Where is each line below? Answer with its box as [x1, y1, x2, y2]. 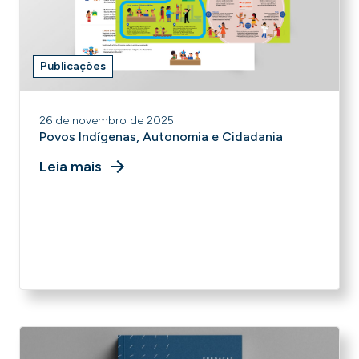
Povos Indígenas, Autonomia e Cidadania [39, 129, 283, 144]
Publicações [40, 59, 106, 73]
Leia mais [39, 158, 102, 175]
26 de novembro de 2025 [39, 114, 174, 127]
